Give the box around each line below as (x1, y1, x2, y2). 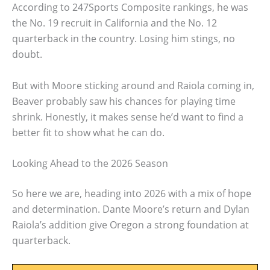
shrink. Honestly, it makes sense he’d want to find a (12, 110, 243, 124)
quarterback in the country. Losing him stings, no (12, 32, 235, 46)
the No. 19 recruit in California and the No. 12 (12, 16, 217, 30)
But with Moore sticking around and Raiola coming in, (12, 78, 254, 92)
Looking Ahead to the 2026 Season (12, 157, 168, 171)
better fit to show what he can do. (12, 125, 165, 139)
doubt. (12, 48, 42, 61)
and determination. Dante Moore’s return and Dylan (12, 202, 250, 216)
